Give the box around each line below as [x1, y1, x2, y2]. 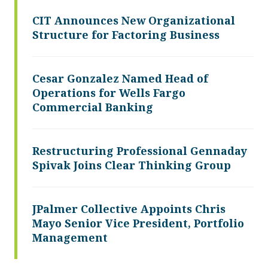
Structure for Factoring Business [32, 27, 220, 42]
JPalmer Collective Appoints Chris [32, 201, 226, 216]
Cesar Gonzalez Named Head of [32, 71, 208, 86]
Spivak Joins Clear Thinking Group [32, 157, 231, 172]
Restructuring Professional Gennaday [32, 143, 247, 158]
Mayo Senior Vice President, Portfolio [32, 215, 244, 230]
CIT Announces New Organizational [32, 13, 235, 28]
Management [32, 230, 108, 245]
